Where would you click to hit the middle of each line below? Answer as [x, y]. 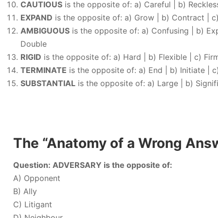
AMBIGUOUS [45, 31]
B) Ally [25, 191]
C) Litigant [33, 204]
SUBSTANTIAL [48, 83]
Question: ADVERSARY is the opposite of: [93, 165]
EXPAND [36, 18]
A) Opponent [37, 178]
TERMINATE [44, 70]
